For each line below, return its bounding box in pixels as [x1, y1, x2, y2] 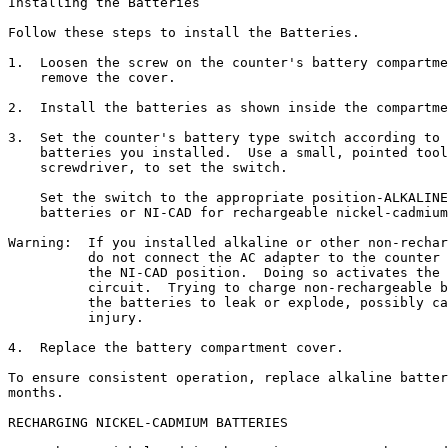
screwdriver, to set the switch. [8, 160, 288, 175]
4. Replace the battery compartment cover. [8, 340, 344, 355]
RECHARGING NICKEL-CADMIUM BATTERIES [8, 415, 288, 430]
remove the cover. [8, 70, 176, 85]
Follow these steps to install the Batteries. [8, 25, 360, 40]
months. [8, 385, 64, 400]
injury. [8, 310, 144, 325]
